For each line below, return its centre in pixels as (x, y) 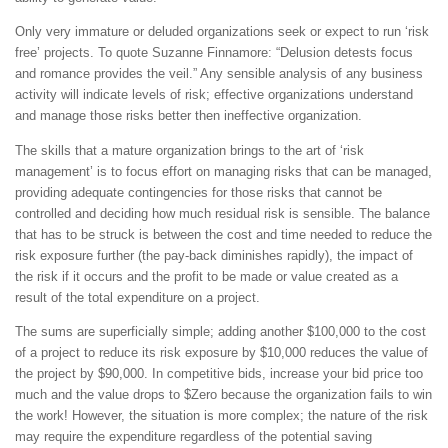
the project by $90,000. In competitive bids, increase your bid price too (219, 373)
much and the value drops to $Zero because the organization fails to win (223, 394)
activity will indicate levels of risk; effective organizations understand (214, 95)
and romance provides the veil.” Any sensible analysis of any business (219, 74)
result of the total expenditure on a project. (137, 297)
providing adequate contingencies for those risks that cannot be (198, 192)
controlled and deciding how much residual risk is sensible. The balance (222, 213)
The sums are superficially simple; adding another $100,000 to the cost (220, 331)
